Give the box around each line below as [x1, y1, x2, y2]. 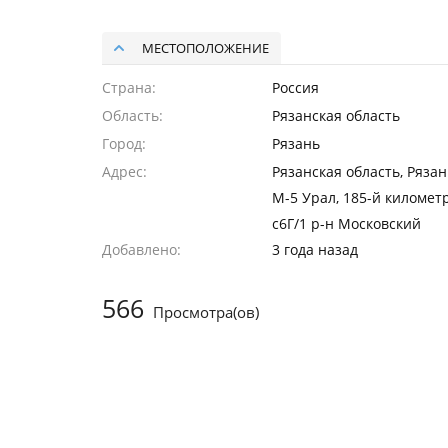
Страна [102, 78, 152, 97]
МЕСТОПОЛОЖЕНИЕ [142, 39, 269, 57]
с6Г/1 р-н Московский [272, 214, 421, 233]
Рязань [272, 134, 320, 153]
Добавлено [102, 240, 177, 259]
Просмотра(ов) [149, 302, 259, 322]
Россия [272, 78, 319, 97]
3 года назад [272, 240, 358, 259]
